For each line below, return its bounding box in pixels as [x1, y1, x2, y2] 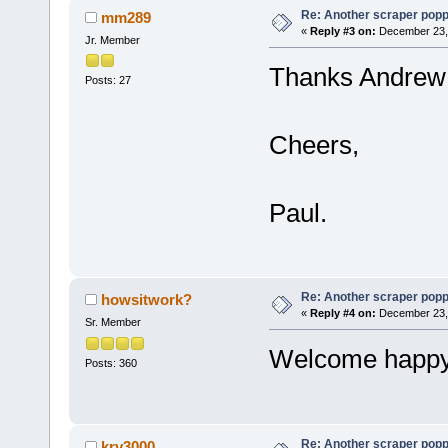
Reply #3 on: [309, 25, 376, 38]
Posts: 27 [84, 74, 131, 87]
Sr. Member [84, 316, 141, 329]
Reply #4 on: [309, 307, 376, 320]
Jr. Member [84, 34, 140, 47]
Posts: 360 [84, 356, 137, 369]
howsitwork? [101, 291, 193, 309]
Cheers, [268, 130, 359, 161]
